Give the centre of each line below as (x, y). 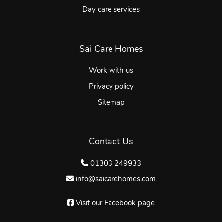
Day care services (111, 10)
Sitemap (111, 103)
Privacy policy (111, 87)
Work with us (111, 71)
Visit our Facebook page (115, 203)
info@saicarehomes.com (115, 179)
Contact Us (111, 142)
